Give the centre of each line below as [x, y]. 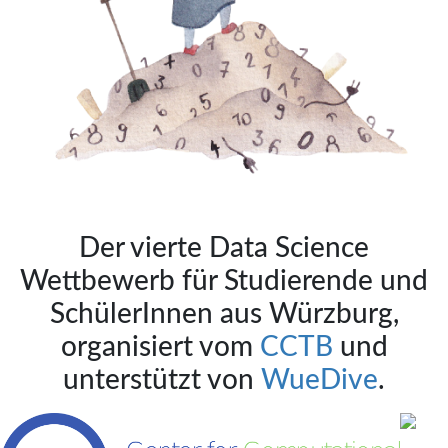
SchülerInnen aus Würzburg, [224, 314]
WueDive [319, 380]
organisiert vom [160, 347]
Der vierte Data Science [224, 248]
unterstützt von [162, 380]
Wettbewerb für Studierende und [224, 281]
